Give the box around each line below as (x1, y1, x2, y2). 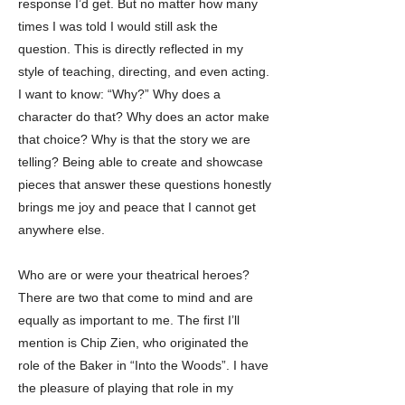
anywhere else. (18, 222, 105, 237)
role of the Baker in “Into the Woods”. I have (18, 358, 268, 372)
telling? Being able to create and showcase (18, 155, 263, 169)
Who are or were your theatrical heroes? (18, 268, 250, 282)
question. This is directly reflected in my (18, 42, 243, 56)
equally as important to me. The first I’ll (18, 313, 240, 327)
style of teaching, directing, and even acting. (18, 64, 269, 79)
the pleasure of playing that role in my (18, 381, 233, 395)
